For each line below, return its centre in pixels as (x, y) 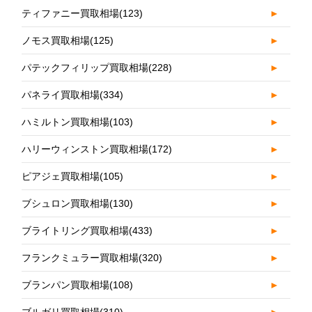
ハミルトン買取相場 (66, 122)
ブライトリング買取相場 (76, 231)
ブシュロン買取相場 (66, 204)
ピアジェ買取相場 (61, 177)
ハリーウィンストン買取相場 (85, 149)
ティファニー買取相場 (71, 14)
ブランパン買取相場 (66, 285)
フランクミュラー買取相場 (80, 258)
